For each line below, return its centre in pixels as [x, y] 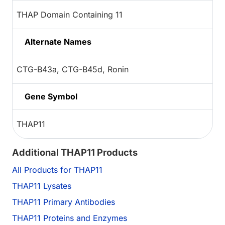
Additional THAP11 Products [75, 152]
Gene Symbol [51, 96]
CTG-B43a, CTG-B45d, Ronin [73, 69]
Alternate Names [58, 41]
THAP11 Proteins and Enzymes [70, 218]
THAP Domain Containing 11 [70, 14]
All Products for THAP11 [57, 170]
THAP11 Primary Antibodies [64, 202]
